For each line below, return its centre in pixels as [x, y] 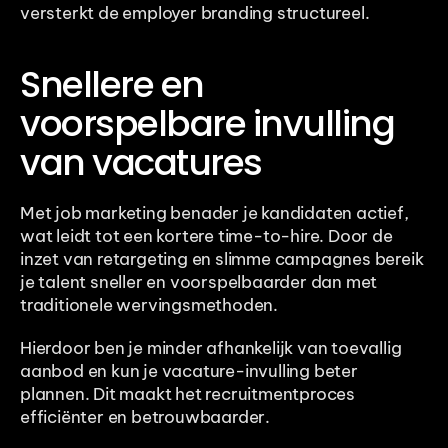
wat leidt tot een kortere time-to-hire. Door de [206, 236]
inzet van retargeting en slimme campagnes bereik [222, 259]
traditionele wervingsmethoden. [149, 305]
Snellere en [112, 85]
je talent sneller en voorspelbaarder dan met [199, 282]
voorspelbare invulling [207, 124]
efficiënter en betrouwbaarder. [145, 417]
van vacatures [141, 163]
